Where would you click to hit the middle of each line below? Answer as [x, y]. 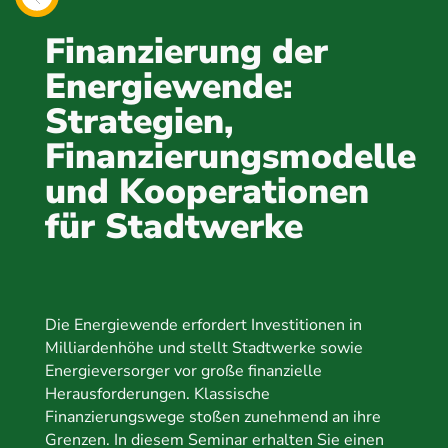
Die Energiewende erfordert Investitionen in [203, 325]
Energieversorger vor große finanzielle [183, 371]
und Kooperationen [206, 191]
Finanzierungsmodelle [230, 156]
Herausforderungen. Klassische [157, 394]
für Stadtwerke [173, 226]
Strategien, [139, 121]
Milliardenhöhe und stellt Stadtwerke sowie [203, 348]
